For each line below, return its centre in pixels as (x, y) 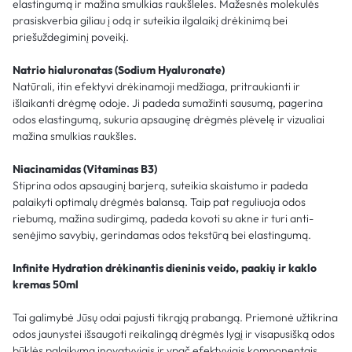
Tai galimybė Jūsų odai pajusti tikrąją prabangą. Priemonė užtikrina (175, 317)
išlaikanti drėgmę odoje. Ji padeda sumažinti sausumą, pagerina (168, 103)
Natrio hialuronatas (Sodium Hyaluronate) (119, 70)
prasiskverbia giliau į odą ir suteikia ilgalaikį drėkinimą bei (150, 20)
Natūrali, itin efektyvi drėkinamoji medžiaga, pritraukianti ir (156, 86)
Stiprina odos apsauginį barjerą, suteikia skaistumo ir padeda (160, 185)
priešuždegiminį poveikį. (71, 37)
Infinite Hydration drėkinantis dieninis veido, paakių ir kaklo (165, 268)
